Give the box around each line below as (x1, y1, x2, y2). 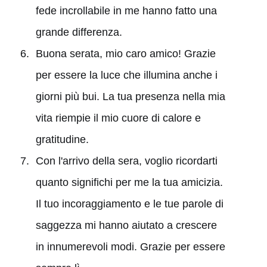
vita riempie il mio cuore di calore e (35, 111, 201, 124)
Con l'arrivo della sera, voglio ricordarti (35, 154, 218, 167)
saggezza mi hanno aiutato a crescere (35, 219, 217, 231)
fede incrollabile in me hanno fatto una (35, 4, 217, 17)
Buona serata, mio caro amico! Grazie (35, 47, 216, 60)
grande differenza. (35, 26, 122, 38)
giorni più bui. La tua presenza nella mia (35, 90, 225, 103)
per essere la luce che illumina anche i (35, 69, 218, 81)
